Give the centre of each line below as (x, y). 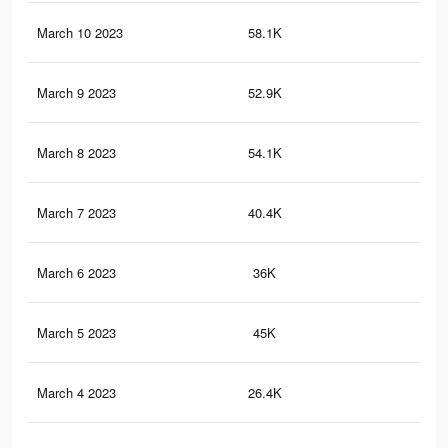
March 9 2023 (76, 93)
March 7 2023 (76, 213)
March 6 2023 (76, 273)
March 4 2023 (76, 393)
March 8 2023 (76, 153)
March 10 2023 (80, 33)
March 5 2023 (76, 333)
